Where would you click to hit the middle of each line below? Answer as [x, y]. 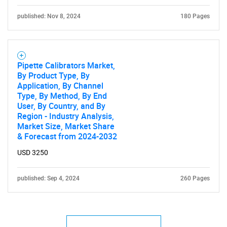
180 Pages [195, 16]
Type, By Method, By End [62, 96]
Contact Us [113, 210]
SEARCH [113, 24]
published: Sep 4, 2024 [48, 178]
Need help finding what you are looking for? [113, 178]
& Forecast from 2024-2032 [67, 136]
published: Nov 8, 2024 [49, 16]
